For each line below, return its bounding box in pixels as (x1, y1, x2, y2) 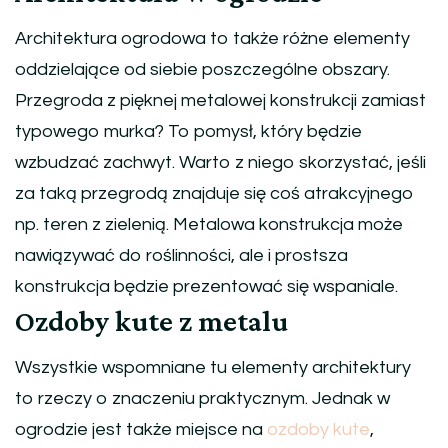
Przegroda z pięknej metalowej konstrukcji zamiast (15, 90, 426, 110)
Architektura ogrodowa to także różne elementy (15, 28, 410, 48)
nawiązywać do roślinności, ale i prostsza (15, 245, 348, 265)
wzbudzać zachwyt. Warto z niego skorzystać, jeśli (15, 152, 426, 172)
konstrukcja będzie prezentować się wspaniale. (15, 276, 398, 296)
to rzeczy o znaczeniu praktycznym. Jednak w (15, 388, 390, 408)
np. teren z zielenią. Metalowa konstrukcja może (15, 214, 403, 234)
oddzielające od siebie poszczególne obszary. (15, 59, 390, 79)
